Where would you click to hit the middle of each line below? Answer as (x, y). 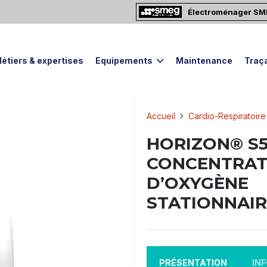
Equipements (124, 60)
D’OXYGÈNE (198, 183)
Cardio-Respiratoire (227, 116)
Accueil (161, 116)
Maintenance (204, 60)
